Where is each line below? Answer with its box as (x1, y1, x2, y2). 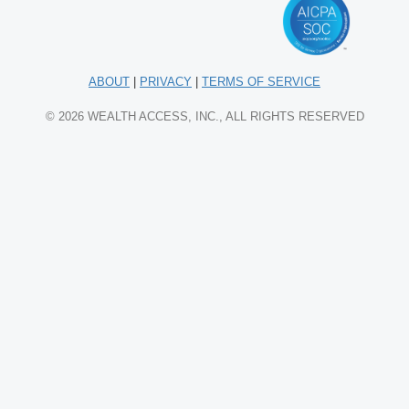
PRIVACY (140, 74, 192, 89)
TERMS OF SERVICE (202, 74, 320, 89)
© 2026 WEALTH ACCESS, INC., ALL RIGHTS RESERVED (45, 109, 364, 123)
